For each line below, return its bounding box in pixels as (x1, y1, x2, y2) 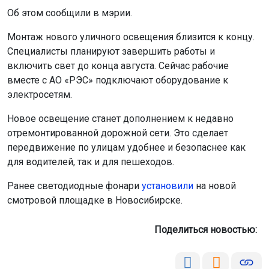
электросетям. (7, 89, 72, 100)
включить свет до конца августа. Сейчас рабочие (7, 60, 229, 71)
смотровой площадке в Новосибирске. (7, 195, 183, 206)
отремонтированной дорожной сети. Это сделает (7, 127, 228, 139)
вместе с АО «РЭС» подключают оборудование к (7, 74, 228, 86)
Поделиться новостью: (154, 224, 262, 235)
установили (142, 180, 193, 192)
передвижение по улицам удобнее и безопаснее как (7, 142, 246, 153)
